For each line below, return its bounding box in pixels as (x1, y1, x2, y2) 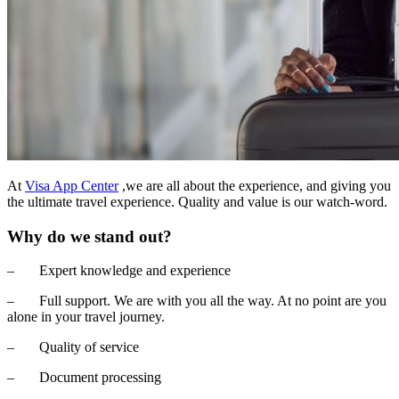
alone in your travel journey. (7, 309, 165, 325)
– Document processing (7, 370, 161, 386)
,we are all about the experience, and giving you (118, 177, 391, 193)
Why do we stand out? (7, 226, 172, 246)
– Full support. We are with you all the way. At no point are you (7, 293, 387, 309)
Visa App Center (25, 177, 118, 193)
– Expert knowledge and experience (7, 263, 231, 279)
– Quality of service (7, 339, 139, 355)
